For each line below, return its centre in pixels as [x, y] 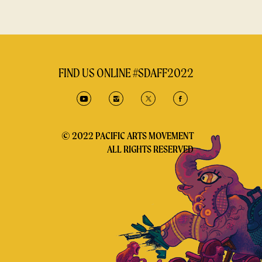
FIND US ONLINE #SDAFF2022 [126, 73]
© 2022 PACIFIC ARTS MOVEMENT [127, 136]
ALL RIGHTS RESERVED [150, 149]
